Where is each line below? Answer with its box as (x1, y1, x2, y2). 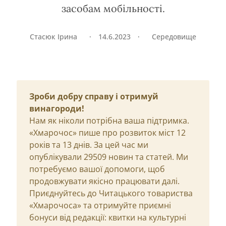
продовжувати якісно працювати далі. (29, 176, 180, 187)
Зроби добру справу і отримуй (29, 91, 158, 102)
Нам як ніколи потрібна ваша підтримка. (29, 115, 189, 126)
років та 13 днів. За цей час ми (29, 139, 148, 150)
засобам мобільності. (61, 2, 165, 15)
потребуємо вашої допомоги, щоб (29, 163, 165, 175)
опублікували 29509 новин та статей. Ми (29, 151, 188, 162)
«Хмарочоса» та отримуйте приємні (29, 200, 171, 211)
